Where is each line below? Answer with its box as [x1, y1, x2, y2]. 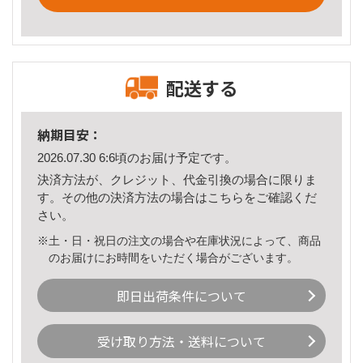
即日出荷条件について [117, 285, 246, 305]
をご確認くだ [244, 190, 317, 204]
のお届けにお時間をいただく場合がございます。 [49, 250, 299, 264]
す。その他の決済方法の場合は [37, 190, 207, 204]
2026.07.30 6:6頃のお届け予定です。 [37, 151, 237, 165]
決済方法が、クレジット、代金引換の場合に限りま [37, 172, 317, 186]
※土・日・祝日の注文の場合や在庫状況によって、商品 [37, 233, 321, 247]
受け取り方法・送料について [97, 331, 266, 352]
